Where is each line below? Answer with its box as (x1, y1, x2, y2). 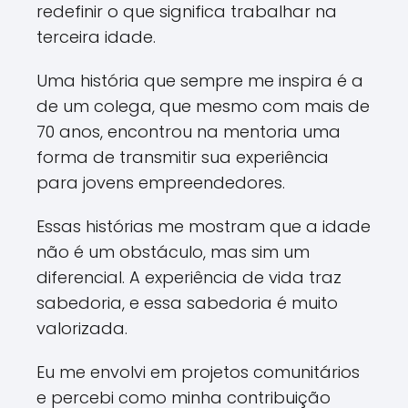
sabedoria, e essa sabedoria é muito (36, 291, 338, 314)
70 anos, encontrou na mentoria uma (36, 120, 341, 143)
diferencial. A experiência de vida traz (36, 266, 342, 289)
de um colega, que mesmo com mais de (36, 95, 370, 117)
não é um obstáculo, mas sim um (36, 240, 310, 263)
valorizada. (36, 317, 127, 340)
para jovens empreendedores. (36, 171, 285, 194)
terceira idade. (36, 25, 156, 48)
